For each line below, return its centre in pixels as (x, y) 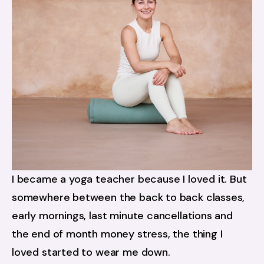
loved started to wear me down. (91, 253)
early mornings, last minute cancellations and (122, 216)
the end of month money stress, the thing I (117, 234)
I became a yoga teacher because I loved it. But (129, 179)
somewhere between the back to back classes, (128, 198)
